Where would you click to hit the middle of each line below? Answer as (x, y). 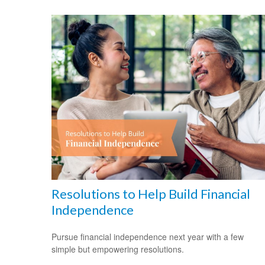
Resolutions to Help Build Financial (151, 193)
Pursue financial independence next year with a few (148, 236)
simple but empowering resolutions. (118, 249)
